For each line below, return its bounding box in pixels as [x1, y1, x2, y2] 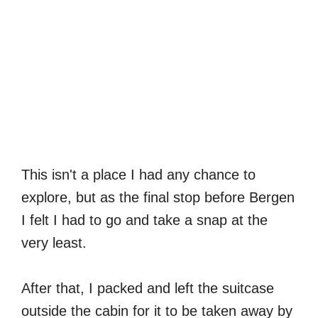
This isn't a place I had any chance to [21, 167, 256, 183]
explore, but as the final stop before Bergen [21, 190, 295, 206]
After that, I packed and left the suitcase [21, 280, 274, 297]
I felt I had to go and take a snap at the [21, 212, 268, 229]
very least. [21, 235, 87, 251]
